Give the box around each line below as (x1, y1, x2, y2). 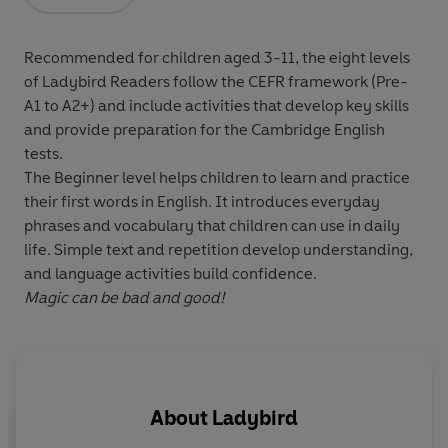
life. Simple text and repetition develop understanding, (24, 239, 413, 259)
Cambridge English (251, 119, 385, 139)
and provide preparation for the (24, 119, 251, 139)
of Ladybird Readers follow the (24, 71, 248, 91)
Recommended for (24, 47, 162, 67)
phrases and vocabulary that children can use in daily (24, 215, 400, 235)
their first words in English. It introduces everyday (24, 191, 380, 211)
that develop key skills (250, 95, 409, 115)
